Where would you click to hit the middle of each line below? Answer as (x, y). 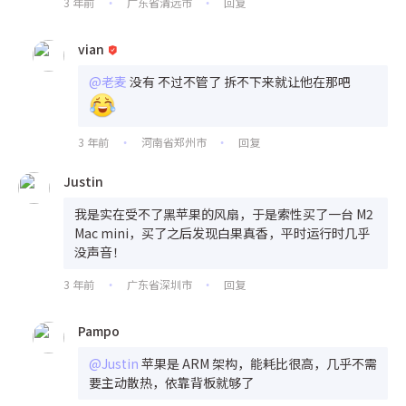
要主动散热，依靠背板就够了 (171, 382)
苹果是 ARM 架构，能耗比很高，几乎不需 (259, 363)
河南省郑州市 (174, 141)
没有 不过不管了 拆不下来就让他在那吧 (240, 81)
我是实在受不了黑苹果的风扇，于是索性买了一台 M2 (224, 213)
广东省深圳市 (159, 284)
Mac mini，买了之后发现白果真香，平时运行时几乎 (222, 232)
